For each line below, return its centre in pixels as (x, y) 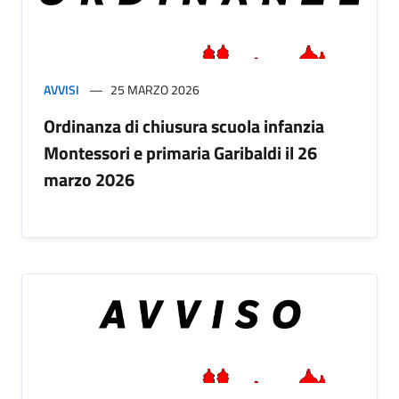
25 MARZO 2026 (155, 90)
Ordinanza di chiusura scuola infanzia (184, 126)
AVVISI (61, 90)
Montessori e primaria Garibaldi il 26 (180, 153)
